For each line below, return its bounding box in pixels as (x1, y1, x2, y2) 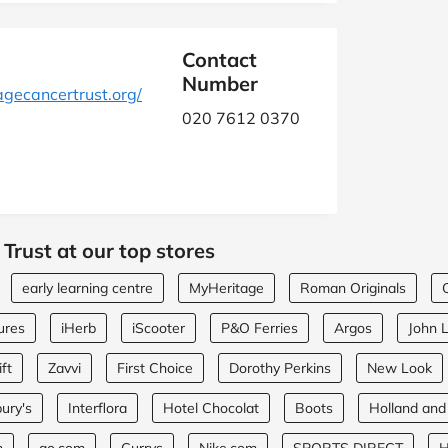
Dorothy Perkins (229, 359, 331, 377)
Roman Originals (300, 279, 406, 297)
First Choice (117, 359, 193, 377)
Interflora (68, 399, 127, 417)
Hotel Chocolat (163, 399, 259, 417)
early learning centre (22, 279, 153, 297)
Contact (182, 47, 257, 72)
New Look (367, 359, 432, 377)
